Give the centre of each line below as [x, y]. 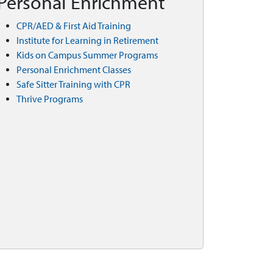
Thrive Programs [50, 99]
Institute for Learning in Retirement [87, 41]
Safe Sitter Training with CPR [73, 84]
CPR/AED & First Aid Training [74, 26]
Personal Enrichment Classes [74, 70]
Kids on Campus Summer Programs [87, 55]
